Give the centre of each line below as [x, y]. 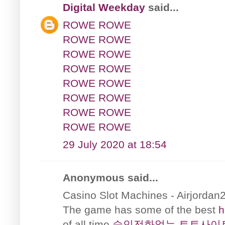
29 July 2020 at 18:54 [115, 144]
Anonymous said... [110, 177]
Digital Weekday [104, 7]
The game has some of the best [141, 209]
